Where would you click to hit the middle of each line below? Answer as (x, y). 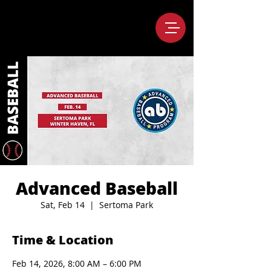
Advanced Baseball (97, 188)
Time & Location (63, 240)
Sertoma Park (126, 205)
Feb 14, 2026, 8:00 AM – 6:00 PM (77, 263)
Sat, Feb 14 (63, 205)
